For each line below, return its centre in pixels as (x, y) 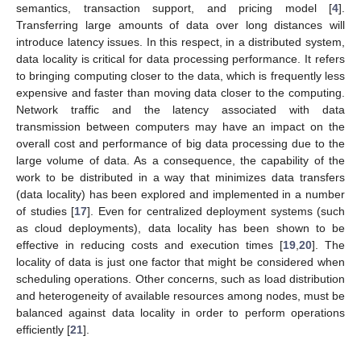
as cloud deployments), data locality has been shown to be (180, 228)
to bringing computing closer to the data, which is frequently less (180, 75)
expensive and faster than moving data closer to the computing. (180, 92)
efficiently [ (43, 329)
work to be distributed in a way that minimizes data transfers (180, 177)
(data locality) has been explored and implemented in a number (180, 194)
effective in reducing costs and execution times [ (149, 245)
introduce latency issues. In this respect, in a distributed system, (180, 41)
